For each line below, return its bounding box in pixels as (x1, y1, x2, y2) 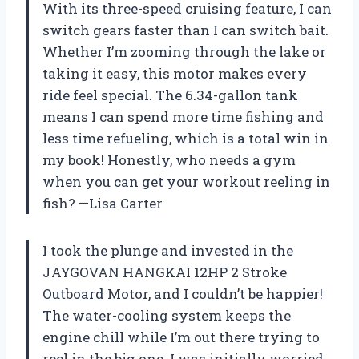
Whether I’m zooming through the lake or (42, 42, 326, 62)
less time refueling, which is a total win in (42, 129, 329, 148)
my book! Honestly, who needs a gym (42, 151, 296, 170)
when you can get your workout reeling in (42, 172, 330, 192)
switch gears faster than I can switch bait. (42, 21, 329, 40)
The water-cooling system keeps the (42, 306, 291, 325)
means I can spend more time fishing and (42, 107, 324, 127)
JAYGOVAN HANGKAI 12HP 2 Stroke (42, 263, 287, 282)
